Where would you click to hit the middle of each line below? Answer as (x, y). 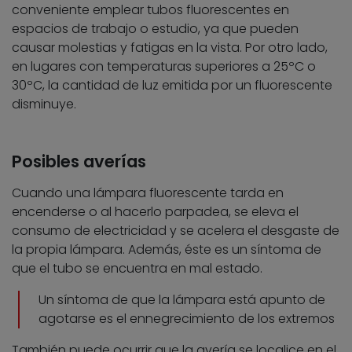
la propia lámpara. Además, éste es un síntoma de (167, 250)
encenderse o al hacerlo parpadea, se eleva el (155, 212)
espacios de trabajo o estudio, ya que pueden (155, 29)
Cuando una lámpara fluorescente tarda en (148, 193)
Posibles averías (79, 162)
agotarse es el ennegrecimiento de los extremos (187, 319)
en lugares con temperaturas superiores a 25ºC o (164, 67)
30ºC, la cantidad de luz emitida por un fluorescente (172, 86)
